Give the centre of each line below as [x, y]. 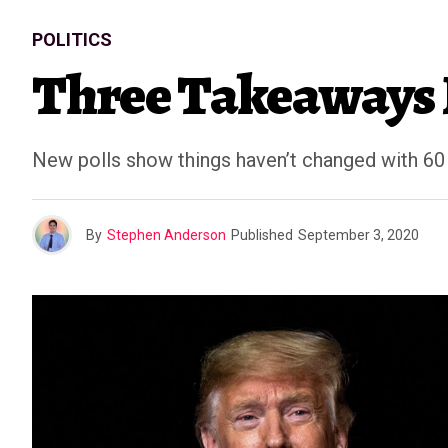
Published [262, 235]
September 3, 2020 [358, 235]
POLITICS [72, 39]
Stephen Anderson [166, 235]
